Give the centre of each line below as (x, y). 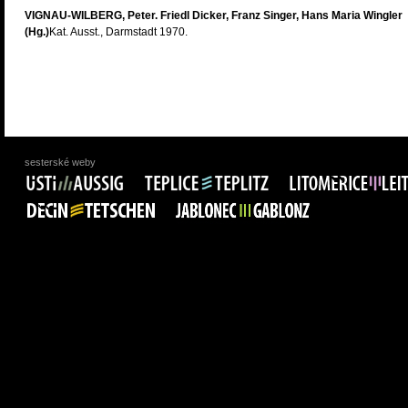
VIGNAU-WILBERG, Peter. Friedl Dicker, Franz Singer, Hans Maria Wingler (214, 15)
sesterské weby (60, 162)
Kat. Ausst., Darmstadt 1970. (118, 32)
